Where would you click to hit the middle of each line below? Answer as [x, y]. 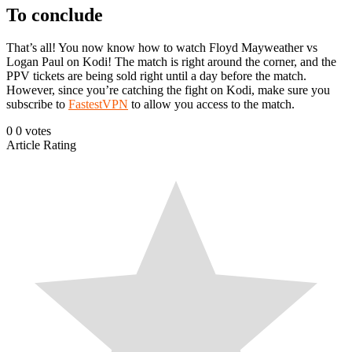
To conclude [55, 15]
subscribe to [37, 104]
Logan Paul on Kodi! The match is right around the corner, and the [171, 62]
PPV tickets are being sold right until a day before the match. [156, 76]
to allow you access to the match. [211, 104]
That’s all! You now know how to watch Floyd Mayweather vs [162, 48]
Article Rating [41, 145]
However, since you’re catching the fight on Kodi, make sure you [168, 90]
